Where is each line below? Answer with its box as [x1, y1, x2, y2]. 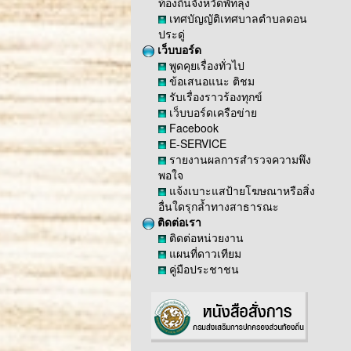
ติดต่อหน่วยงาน [166, 230, 244, 245]
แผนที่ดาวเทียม [166, 245, 241, 261]
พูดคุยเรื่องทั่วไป [166, 57, 244, 73]
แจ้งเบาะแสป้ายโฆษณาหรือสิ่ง [166, 183, 315, 198]
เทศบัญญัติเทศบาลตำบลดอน [166, 10, 307, 26]
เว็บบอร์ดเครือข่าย [166, 104, 257, 120]
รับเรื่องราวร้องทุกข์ [166, 89, 262, 104]
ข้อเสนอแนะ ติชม [166, 73, 255, 89]
